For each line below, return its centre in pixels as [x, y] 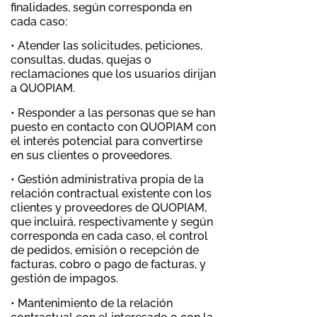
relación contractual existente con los [111, 194]
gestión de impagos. [64, 279]
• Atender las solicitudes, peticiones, [106, 46]
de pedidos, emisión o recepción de [105, 250]
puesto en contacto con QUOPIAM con [113, 127]
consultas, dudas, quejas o [81, 60]
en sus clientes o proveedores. [91, 155]
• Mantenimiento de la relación [92, 303]
